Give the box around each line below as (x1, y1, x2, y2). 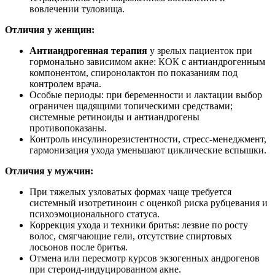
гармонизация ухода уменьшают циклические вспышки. (29, 145, 266, 156)
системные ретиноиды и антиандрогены (29, 112, 199, 123)
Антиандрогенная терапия (29, 45, 147, 56)
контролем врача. (29, 79, 101, 90)
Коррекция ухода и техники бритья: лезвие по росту (29, 220, 248, 231)
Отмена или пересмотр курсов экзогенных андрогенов (29, 253, 260, 264)
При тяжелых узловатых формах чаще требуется (29, 187, 231, 198)
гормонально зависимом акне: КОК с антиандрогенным (29, 56, 265, 68)
